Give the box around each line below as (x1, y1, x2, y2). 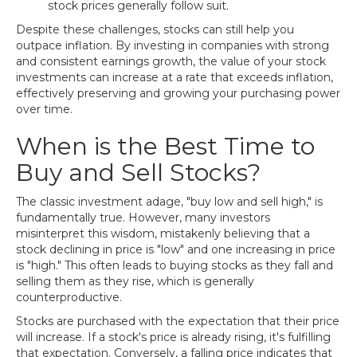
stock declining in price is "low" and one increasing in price (16, 242, 335, 257)
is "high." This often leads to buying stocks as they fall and (16, 258, 333, 273)
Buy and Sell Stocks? (16, 158, 261, 187)
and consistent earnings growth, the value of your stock (16, 54, 326, 69)
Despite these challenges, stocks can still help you (16, 22, 294, 37)
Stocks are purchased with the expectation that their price (16, 314, 339, 328)
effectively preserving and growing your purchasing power (16, 86, 340, 100)
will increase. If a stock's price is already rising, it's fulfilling (16, 330, 331, 344)
